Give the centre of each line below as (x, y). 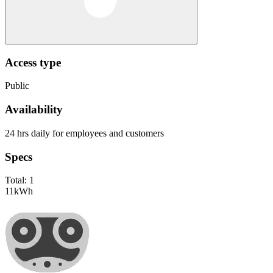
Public (17, 86)
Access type (33, 62)
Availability (34, 110)
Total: (17, 180)
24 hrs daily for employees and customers (84, 133)
